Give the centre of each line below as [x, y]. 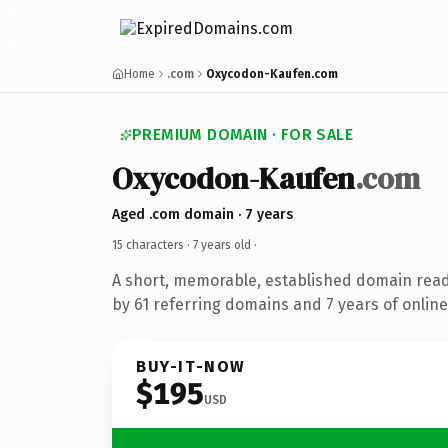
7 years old [222, 244]
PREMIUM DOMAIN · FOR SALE [242, 134]
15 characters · [152, 244]
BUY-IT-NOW [191, 366]
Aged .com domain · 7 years [202, 214]
